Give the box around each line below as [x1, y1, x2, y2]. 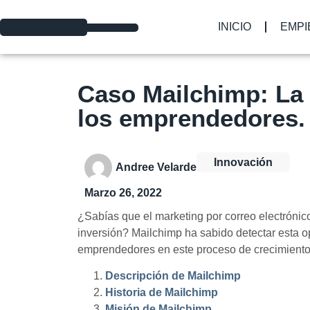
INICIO [217, 21, 251, 33]
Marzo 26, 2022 [84, 187, 162, 199]
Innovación [214, 156, 273, 168]
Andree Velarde [116, 161, 197, 173]
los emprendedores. [77, 104, 305, 131]
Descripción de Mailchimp [105, 270, 241, 282]
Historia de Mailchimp [105, 286, 218, 299]
